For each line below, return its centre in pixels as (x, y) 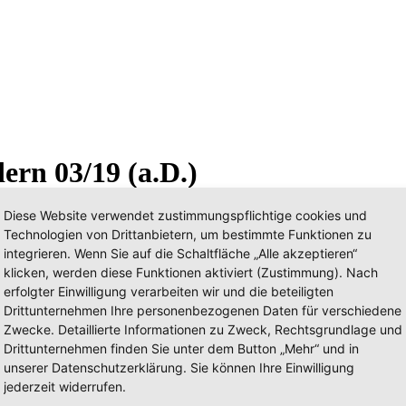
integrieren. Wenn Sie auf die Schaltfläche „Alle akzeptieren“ (180, 253)
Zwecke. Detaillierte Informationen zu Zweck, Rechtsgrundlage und (203, 329)
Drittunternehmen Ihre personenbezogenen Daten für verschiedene (203, 310)
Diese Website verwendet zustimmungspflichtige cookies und (185, 215)
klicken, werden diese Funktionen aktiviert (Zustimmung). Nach (191, 272)
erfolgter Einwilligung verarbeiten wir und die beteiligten (169, 291)
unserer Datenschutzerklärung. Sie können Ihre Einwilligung (179, 367)
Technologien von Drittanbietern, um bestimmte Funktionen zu (188, 234)
